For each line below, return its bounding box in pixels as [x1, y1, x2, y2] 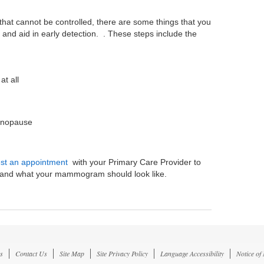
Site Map [60, 249, 85, 259]
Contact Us [15, 249, 48, 259]
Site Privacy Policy [97, 249, 148, 259]
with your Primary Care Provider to [68, 157, 202, 167]
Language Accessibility [160, 249, 225, 259]
